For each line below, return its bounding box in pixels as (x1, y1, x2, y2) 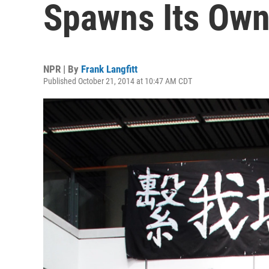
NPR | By (43, 63, 81, 75)
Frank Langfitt (81, 63, 138, 75)
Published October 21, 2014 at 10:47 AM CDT (43, 76, 192, 86)
